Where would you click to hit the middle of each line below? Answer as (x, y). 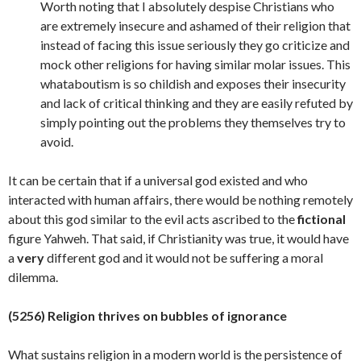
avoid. (57, 141)
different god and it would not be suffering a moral (184, 257)
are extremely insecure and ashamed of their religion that (195, 25)
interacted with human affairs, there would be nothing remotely (180, 199)
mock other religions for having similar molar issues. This (195, 64)
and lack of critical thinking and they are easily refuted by (197, 103)
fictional (322, 219)
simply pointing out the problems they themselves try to (193, 122)
